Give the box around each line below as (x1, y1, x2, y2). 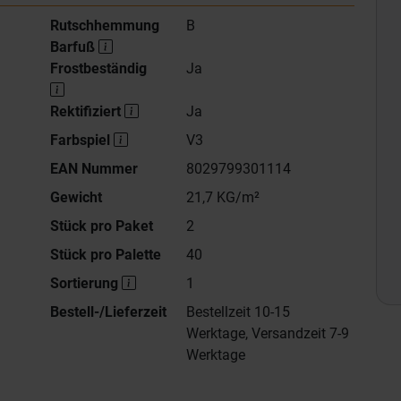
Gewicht (50, 189, 102, 206)
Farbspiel (50, 132, 114, 149)
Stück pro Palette (50, 246, 161, 263)
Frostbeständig (50, 60, 150, 77)
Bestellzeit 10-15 (185, 303, 290, 320)
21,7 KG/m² (185, 189, 260, 206)
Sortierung (50, 275, 122, 292)
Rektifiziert (50, 103, 124, 120)
